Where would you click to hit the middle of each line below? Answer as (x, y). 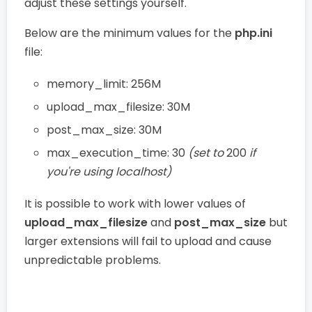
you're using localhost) (109, 172)
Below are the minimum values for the (130, 33)
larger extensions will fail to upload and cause (148, 241)
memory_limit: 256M (104, 84)
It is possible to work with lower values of (135, 204)
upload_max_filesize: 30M (118, 107)
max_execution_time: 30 (117, 153)
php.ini (253, 33)
